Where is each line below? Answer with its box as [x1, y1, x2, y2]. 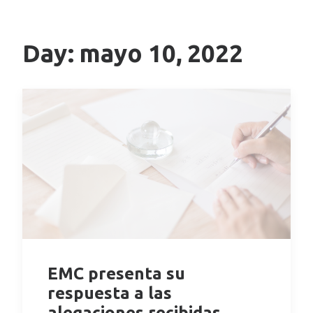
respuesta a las [48, 283, 172, 303]
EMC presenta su [48, 263, 185, 283]
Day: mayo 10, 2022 [22, 39, 243, 67]
